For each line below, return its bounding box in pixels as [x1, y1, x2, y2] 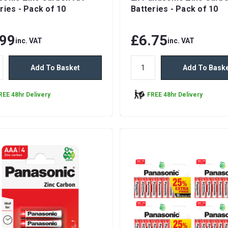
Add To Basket [31, 64, 80, 72]
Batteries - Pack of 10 [131, 4, 218, 14]
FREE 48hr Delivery [147, 91, 203, 98]
